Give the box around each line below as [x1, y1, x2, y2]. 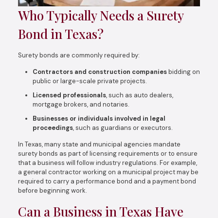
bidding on [166, 68, 200, 76]
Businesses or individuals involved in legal [32, 114, 165, 123]
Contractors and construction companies [32, 68, 167, 76]
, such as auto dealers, [106, 91, 173, 99]
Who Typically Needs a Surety [18, 7, 183, 24]
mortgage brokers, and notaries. [32, 100, 129, 109]
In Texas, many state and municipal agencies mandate [18, 140, 181, 148]
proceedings [32, 124, 73, 132]
